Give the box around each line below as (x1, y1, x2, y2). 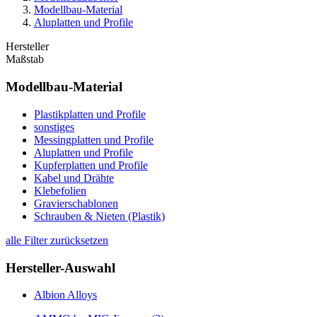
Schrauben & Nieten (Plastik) (34, 209, 165, 222)
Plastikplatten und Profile (34, 108, 146, 120)
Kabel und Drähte (34, 171, 114, 184)
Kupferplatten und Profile (34, 158, 148, 171)
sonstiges (34, 120, 74, 133)
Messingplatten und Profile (34, 133, 154, 146)
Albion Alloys (34, 289, 97, 301)
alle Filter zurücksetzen (6, 234, 108, 246)
